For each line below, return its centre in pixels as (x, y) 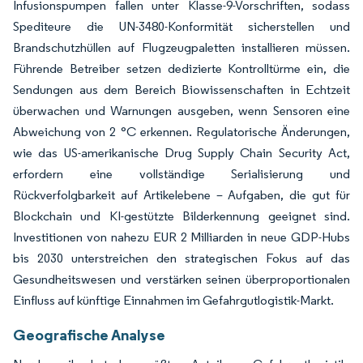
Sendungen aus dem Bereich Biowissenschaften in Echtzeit (181, 89)
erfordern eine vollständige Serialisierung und (181, 173)
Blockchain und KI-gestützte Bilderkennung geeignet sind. (181, 216)
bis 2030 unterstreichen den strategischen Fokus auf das (181, 258)
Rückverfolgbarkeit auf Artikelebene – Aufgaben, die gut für (181, 194)
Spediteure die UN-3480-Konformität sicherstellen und (181, 26)
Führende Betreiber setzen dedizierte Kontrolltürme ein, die (181, 68)
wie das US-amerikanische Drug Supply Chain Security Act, (181, 152)
